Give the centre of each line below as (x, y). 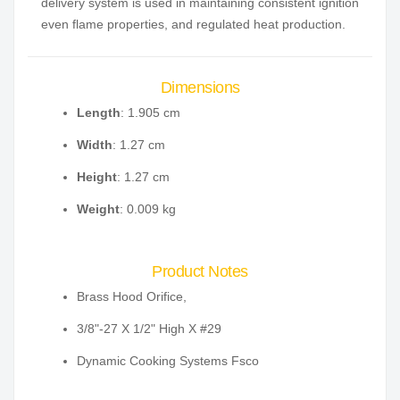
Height (97, 177)
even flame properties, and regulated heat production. (193, 25)
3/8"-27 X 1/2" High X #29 (149, 329)
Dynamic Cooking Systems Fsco (168, 361)
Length (99, 113)
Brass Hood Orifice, (132, 297)
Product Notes (200, 272)
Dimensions (200, 88)
